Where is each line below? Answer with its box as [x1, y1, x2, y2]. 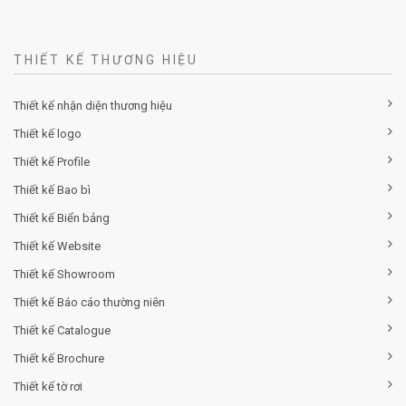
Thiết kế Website [14, 239, 101, 254]
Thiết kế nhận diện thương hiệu [14, 99, 172, 113]
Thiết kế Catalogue [14, 324, 111, 338]
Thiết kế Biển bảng [14, 211, 110, 226]
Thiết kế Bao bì [14, 183, 91, 198]
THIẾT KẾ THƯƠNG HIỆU [14, 53, 199, 68]
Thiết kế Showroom [14, 267, 115, 282]
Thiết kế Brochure [14, 352, 104, 366]
